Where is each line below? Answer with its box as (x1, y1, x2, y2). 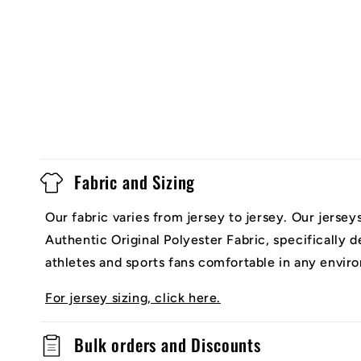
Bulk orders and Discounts (74, 331, 261, 357)
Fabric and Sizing (74, 168, 196, 194)
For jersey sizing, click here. (45, 289, 221, 305)
